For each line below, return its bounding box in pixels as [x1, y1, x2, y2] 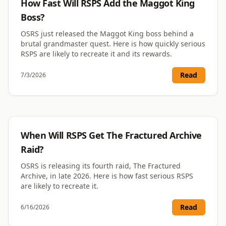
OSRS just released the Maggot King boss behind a [21, 29, 194, 38]
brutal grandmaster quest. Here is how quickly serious [21, 39, 205, 48]
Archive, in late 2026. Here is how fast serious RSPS [21, 172, 193, 181]
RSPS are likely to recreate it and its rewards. [21, 49, 172, 59]
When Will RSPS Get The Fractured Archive [21, 130, 202, 141]
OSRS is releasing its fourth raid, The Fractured [21, 161, 181, 171]
